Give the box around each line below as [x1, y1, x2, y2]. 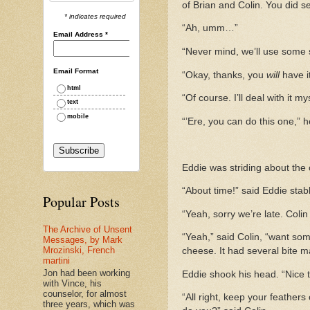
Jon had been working [43, 267, 130, 278]
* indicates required [64, 12, 127, 20]
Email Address [53, 30, 105, 38]
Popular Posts [43, 192, 120, 212]
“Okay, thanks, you [182, 69, 266, 80]
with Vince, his [43, 277, 102, 289]
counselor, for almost [43, 288, 127, 299]
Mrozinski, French [43, 245, 115, 256]
